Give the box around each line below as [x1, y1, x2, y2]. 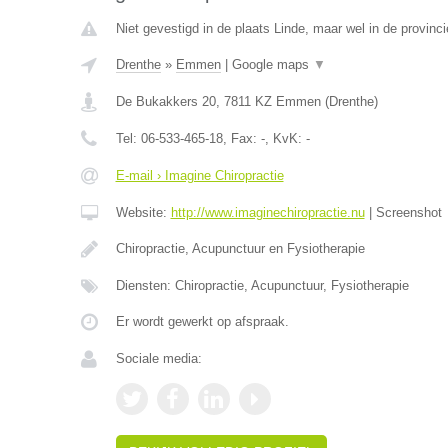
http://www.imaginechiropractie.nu [170, 205, 365, 220]
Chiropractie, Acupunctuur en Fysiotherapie [115, 241, 365, 256]
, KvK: [264, 131, 306, 146]
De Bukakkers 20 [115, 94, 216, 109]
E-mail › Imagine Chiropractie [115, 168, 284, 183]
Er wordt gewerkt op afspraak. [115, 314, 289, 329]
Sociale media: [115, 351, 202, 366]
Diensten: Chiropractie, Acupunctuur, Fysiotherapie [115, 278, 409, 293]
